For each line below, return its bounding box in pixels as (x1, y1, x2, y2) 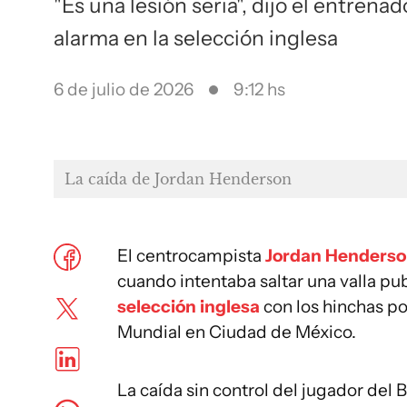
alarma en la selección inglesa (54, 25, 338, 51)
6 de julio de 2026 (54, 79, 194, 100)
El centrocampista (117, 245, 265, 266)
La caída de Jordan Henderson (65, 170, 292, 188)
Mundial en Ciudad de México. (117, 322, 356, 342)
